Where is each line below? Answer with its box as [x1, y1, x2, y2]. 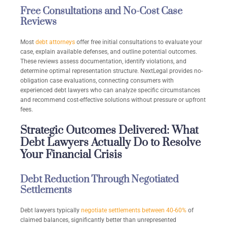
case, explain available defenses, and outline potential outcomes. [20, 48, 197, 56]
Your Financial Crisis [20, 148, 122, 162]
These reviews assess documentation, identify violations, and [20, 58, 186, 65]
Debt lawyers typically [20, 207, 81, 214]
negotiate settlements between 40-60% [81, 207, 186, 214]
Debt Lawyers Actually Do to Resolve [20, 136, 201, 150]
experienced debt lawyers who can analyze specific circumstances [20, 87, 200, 94]
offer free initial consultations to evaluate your [75, 39, 202, 46]
